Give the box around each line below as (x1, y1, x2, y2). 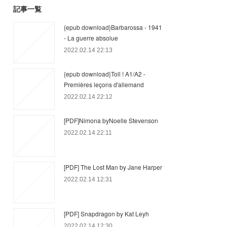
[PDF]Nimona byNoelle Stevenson (64, 116, 158, 125)
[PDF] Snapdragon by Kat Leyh (64, 209, 149, 218)
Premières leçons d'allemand (64, 80, 144, 89)
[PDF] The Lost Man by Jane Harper (64, 163, 162, 171)
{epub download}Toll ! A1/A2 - (64, 69, 145, 78)
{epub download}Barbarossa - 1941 (64, 23, 162, 31)
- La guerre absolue (64, 33, 118, 42)
